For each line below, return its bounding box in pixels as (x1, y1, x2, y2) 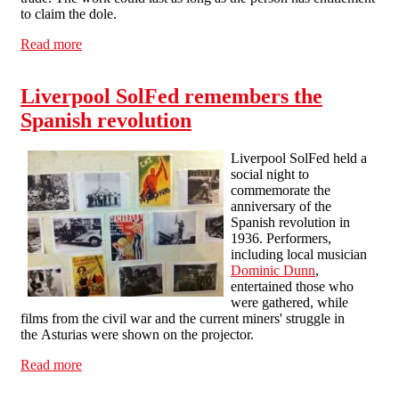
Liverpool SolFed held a (231, 150, 367, 166)
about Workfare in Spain (82, 37, 219, 53)
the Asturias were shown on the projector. (20, 326, 254, 342)
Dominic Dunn (231, 262, 315, 278)
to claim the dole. (20, 6, 117, 22)
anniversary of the (231, 198, 331, 214)
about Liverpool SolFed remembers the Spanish (82, 356, 349, 372)
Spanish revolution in (231, 214, 350, 230)
